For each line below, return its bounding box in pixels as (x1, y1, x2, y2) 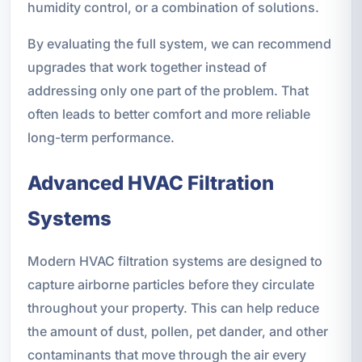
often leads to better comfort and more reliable (27, 106, 310, 123)
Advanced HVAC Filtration (27, 171, 274, 196)
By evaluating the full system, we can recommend (27, 36, 331, 53)
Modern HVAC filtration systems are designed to (27, 253, 322, 270)
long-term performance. (27, 129, 175, 146)
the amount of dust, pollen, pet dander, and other (27, 323, 328, 340)
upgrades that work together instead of (27, 59, 267, 76)
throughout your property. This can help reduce (27, 300, 319, 317)
